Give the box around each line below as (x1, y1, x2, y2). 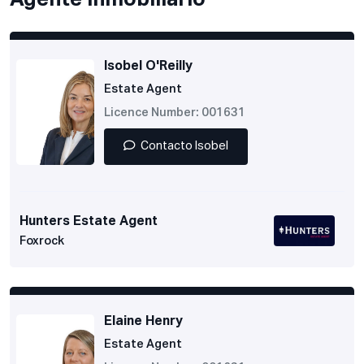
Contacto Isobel (141, 141, 228, 153)
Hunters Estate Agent (19, 215, 158, 229)
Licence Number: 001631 (104, 107, 245, 119)
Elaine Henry (104, 315, 183, 329)
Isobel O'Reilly (104, 60, 193, 74)
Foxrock (19, 236, 64, 248)
